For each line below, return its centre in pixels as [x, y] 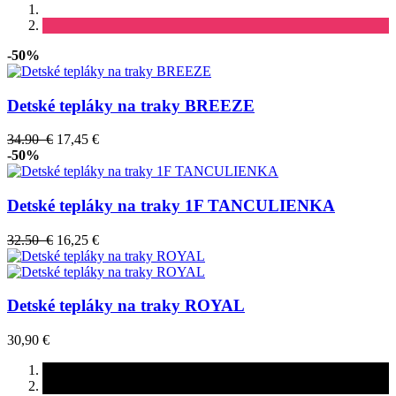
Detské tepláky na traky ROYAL [126, 306]
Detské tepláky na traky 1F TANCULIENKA [171, 205]
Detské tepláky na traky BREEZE [131, 105]
